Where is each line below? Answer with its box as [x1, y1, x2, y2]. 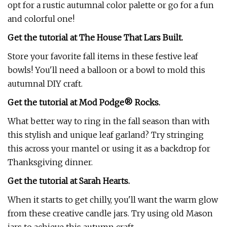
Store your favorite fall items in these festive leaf [8, 51, 198, 61]
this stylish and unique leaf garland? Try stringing [8, 130, 204, 140]
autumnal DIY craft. [8, 79, 83, 89]
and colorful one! [8, 14, 74, 24]
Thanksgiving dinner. [8, 157, 93, 167]
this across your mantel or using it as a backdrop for [8, 143, 210, 154]
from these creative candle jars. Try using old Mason [8, 208, 213, 218]
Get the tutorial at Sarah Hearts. [8, 176, 130, 186]
